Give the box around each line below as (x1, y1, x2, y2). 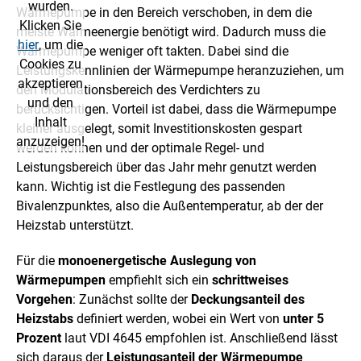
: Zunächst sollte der (73, 291, 191, 307)
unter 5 (283, 310, 324, 326)
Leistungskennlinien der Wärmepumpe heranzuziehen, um (16, 62, 344, 78)
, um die (39, 36, 83, 52)
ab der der (263, 197, 323, 214)
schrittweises (212, 272, 288, 288)
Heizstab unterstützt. (16, 217, 134, 233)
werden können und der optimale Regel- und (16, 139, 264, 156)
